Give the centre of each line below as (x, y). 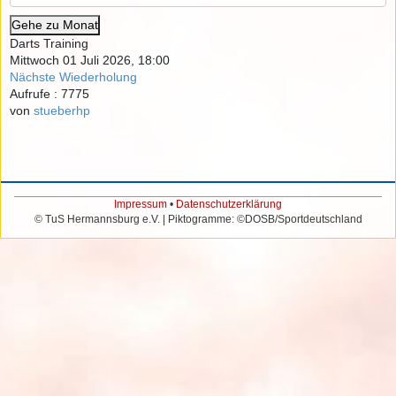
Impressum (141, 205)
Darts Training (49, 44)
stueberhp (62, 111)
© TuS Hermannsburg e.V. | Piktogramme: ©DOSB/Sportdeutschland (198, 220)
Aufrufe (30, 94)
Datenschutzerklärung (229, 205)
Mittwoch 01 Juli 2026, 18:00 (90, 61)
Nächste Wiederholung (73, 77)
